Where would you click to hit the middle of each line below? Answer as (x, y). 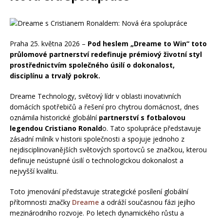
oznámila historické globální (54, 118)
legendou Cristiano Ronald (56, 128)
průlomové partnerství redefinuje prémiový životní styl (106, 54)
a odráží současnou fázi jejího (147, 202)
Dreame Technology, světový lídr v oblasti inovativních (95, 96)
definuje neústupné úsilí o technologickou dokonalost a (97, 160)
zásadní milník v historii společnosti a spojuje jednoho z (97, 139)
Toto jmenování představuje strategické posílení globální (99, 191)
